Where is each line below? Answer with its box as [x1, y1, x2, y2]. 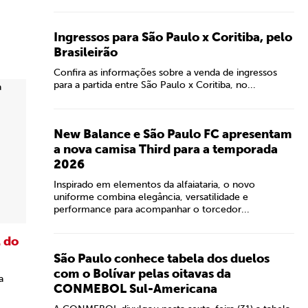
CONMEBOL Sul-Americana [54, 281, 217, 296]
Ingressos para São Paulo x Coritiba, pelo [54, 30, 292, 45]
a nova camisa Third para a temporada [54, 142, 278, 157]
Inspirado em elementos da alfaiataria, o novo [54, 179, 255, 190]
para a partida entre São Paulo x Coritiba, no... [54, 79, 256, 91]
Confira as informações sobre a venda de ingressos [54, 67, 277, 78]
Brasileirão [54, 45, 118, 60]
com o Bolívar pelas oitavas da [54, 266, 231, 281]
